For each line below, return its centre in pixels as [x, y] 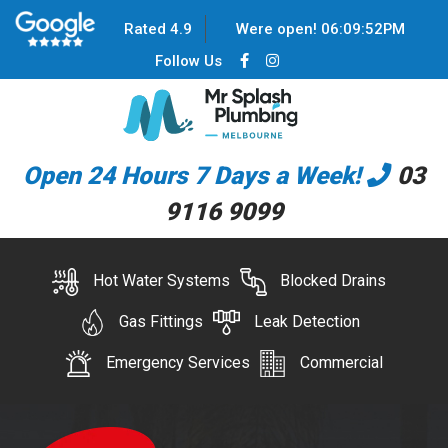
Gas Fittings [161, 322]
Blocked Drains [333, 281]
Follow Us [189, 60]
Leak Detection [306, 322]
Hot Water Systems [161, 281]
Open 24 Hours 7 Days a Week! [195, 175]
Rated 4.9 [157, 28]
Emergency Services [177, 362]
